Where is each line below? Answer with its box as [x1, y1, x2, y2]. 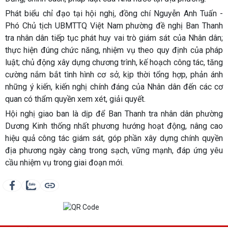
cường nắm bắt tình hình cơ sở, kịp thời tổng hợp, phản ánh [5, 69, 223, 79]
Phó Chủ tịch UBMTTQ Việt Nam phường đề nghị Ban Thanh [5, 20, 223, 31]
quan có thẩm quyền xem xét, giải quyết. [5, 94, 146, 104]
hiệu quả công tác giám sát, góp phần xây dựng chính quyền [5, 133, 223, 143]
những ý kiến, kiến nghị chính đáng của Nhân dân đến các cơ [5, 81, 223, 92]
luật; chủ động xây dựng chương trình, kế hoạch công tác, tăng [5, 57, 223, 67]
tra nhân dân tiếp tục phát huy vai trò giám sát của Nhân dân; [5, 33, 223, 43]
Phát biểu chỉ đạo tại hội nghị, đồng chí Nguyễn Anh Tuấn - [5, 8, 223, 18]
